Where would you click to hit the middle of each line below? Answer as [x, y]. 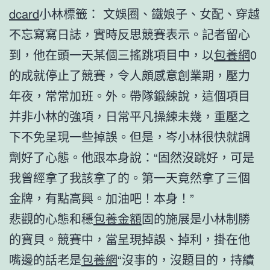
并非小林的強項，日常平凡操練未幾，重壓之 [130, 116]
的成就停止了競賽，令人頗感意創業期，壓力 [130, 75]
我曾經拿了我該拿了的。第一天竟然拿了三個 [130, 177]
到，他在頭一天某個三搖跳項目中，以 [111, 54]
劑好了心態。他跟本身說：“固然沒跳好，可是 [132, 157]
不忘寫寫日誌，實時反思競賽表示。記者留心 [130, 34]
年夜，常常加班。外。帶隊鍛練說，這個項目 [130, 95]
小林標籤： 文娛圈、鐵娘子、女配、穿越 [149, 13]
